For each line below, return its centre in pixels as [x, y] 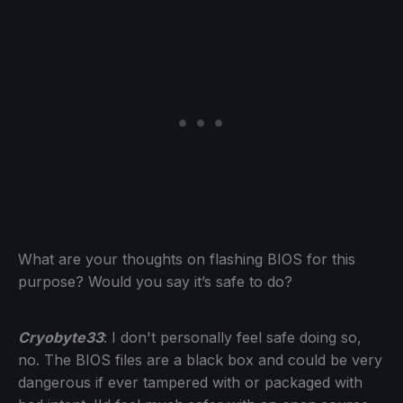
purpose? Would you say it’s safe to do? [155, 281]
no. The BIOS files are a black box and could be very [200, 359]
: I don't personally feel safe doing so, [233, 337]
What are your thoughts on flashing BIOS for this [187, 259]
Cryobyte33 [61, 337]
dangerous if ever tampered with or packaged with [190, 382]
